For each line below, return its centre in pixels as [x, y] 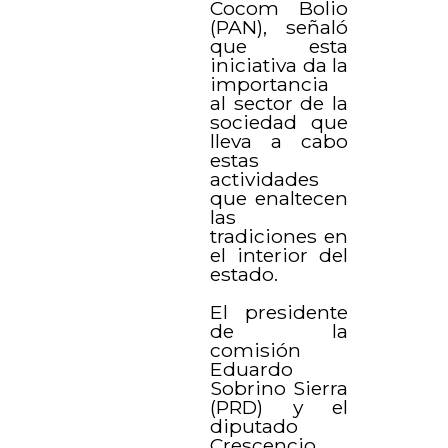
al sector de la [279, 102]
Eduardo [252, 368]
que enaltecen [279, 197]
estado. [244, 273]
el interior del [279, 254]
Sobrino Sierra [279, 387]
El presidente [279, 311]
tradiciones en [279, 235]
